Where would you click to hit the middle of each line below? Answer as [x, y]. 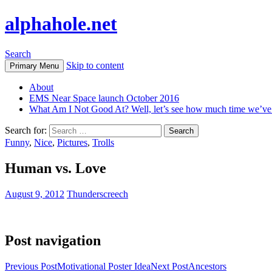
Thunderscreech [97, 194]
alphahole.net [61, 24]
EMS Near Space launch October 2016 [104, 98]
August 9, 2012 [35, 194]
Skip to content [95, 65]
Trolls [103, 142]
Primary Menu [34, 66]
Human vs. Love [56, 168]
